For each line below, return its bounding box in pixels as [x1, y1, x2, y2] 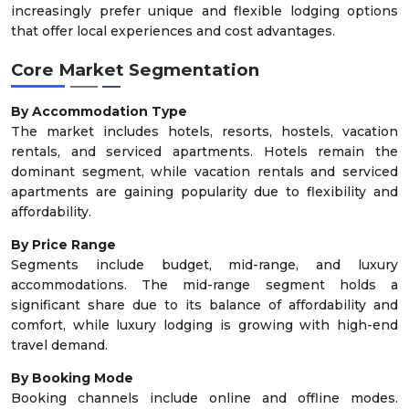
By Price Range [11, 236, 116, 254]
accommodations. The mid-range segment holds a [11, 277, 398, 294]
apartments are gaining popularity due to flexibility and [11, 184, 398, 201]
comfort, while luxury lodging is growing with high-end [11, 317, 398, 334]
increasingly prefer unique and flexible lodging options [11, 2, 398, 19]
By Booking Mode [11, 370, 133, 387]
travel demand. [11, 337, 108, 354]
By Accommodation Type [11, 103, 187, 121]
